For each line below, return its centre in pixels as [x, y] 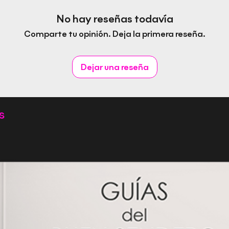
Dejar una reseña [114, 67]
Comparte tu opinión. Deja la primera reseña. [114, 34]
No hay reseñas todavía [114, 19]
